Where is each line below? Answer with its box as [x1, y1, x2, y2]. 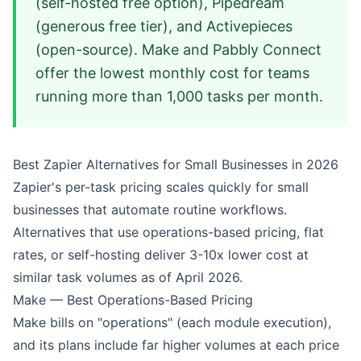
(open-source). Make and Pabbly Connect [35, 41, 322, 58]
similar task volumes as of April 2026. [13, 269, 243, 285]
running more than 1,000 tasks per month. [35, 88, 323, 105]
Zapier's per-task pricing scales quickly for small [13, 179, 309, 195]
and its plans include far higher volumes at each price [13, 337, 339, 353]
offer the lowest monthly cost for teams [35, 64, 309, 81]
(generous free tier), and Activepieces [35, 18, 293, 35]
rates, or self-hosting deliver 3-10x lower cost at [13, 247, 309, 263]
